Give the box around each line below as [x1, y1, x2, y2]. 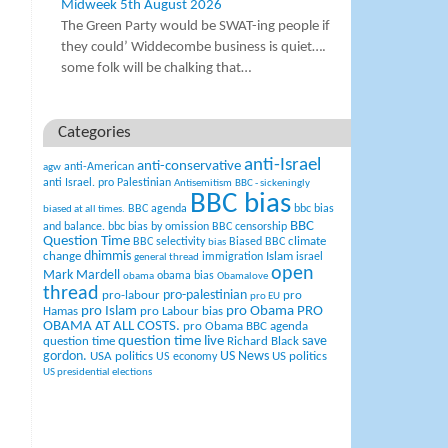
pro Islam [81, 304, 138, 320]
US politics [272, 350, 328, 364]
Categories [58, 125, 132, 142]
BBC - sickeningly [235, 178, 311, 190]
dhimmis [84, 250, 132, 264]
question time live [118, 334, 225, 350]
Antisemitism [174, 178, 233, 190]
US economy [156, 351, 218, 364]
